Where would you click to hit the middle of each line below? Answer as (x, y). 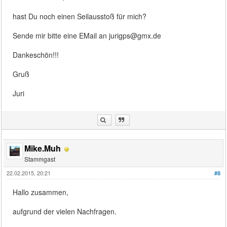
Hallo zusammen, (41, 192)
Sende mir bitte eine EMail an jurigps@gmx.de (87, 36)
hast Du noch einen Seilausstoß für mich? (80, 16)
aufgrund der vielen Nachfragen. (65, 212)
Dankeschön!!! (36, 55)
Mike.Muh (43, 148)
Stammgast (40, 159)
